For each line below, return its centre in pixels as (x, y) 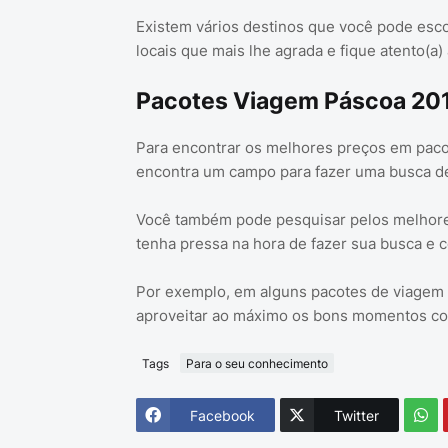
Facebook (222, 415)
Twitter (356, 415)
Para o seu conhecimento (256, 363)
